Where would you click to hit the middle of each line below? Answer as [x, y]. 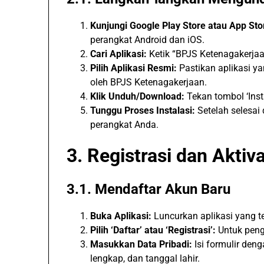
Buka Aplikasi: [121, 216]
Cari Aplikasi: [118, 54]
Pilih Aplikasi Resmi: [133, 68]
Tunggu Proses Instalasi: [143, 110]
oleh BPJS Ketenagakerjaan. [148, 82]
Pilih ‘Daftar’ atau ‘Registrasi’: [153, 230]
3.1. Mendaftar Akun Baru [148, 189]
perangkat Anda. [124, 125]
